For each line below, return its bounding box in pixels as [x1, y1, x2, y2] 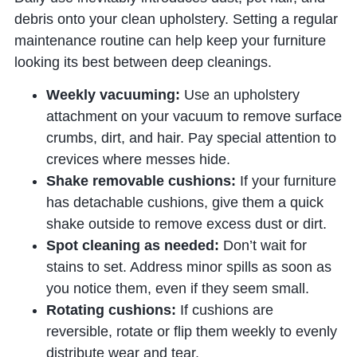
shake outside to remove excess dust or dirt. [45, 215, 327, 232]
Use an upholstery [179, 86, 300, 103]
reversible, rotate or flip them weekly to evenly [45, 323, 337, 339]
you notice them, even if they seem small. [45, 280, 309, 296]
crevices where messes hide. [45, 151, 230, 167]
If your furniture [235, 172, 336, 189]
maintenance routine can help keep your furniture [14, 32, 326, 49]
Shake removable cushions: [45, 172, 236, 189]
